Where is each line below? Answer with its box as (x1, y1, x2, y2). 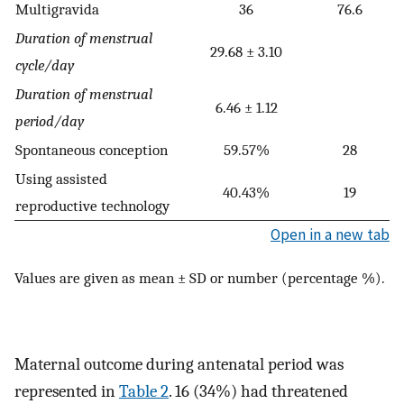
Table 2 (119, 381, 169, 401)
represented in (14, 381, 119, 401)
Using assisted (15, 170, 107, 188)
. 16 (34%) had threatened (169, 381, 348, 401)
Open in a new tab (271, 225, 390, 245)
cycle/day (15, 56, 74, 75)
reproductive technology (15, 197, 170, 216)
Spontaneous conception (15, 141, 168, 160)
